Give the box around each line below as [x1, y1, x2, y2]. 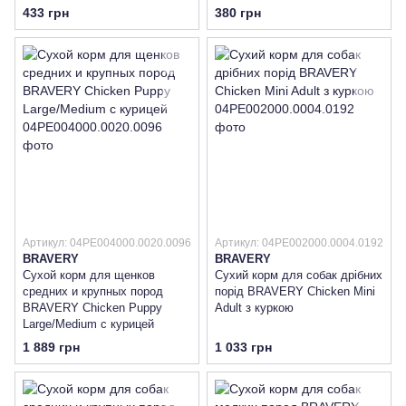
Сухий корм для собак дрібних [215, 267, 382, 282]
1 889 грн [23, 339, 80, 354]
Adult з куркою [215, 300, 294, 314]
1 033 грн [215, 339, 272, 354]
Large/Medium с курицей [23, 316, 154, 331]
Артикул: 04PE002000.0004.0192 [215, 236, 383, 249]
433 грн [23, 5, 69, 20]
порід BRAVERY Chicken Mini [215, 284, 375, 298]
